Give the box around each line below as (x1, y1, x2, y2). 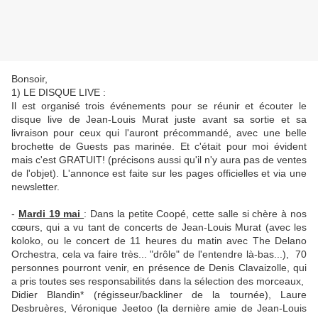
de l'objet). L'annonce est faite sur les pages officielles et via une (11, 168, 307, 180)
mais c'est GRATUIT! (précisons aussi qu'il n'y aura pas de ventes (11, 154, 307, 166)
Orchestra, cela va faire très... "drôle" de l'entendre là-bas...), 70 (11, 248, 307, 261)
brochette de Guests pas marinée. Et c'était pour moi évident (11, 141, 307, 153)
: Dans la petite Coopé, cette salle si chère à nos (84, 208, 307, 220)
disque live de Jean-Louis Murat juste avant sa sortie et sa (11, 114, 307, 126)
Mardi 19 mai (18, 208, 84, 220)
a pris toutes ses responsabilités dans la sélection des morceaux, (11, 275, 307, 287)
